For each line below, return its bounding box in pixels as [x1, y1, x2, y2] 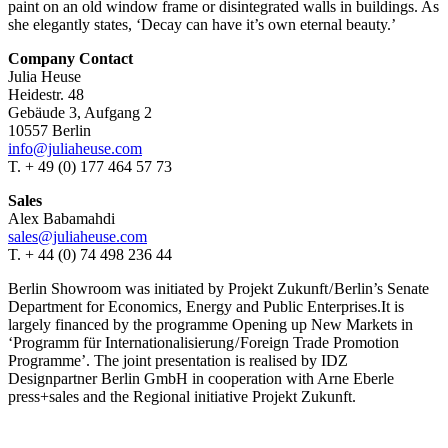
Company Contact [8, 50, 133, 68]
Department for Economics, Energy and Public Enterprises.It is [8, 298, 404, 316]
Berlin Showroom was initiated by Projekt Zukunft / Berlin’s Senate [8, 280, 429, 298]
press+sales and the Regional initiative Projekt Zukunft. [8, 388, 356, 406]
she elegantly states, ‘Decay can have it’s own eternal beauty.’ [8, 16, 396, 34]
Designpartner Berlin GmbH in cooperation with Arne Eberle [8, 370, 394, 388]
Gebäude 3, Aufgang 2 [8, 104, 152, 122]
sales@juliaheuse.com [8, 228, 147, 246]
